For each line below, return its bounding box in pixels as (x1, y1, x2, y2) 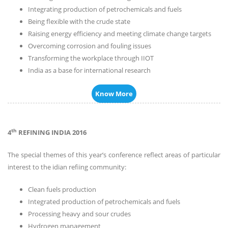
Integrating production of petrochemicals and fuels (28, 5, 182, 14)
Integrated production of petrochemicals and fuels (28, 197, 180, 207)
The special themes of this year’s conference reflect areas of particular (8, 150, 220, 160)
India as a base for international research (28, 66, 151, 75)
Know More (95, 89, 133, 99)
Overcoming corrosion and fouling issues (28, 41, 151, 51)
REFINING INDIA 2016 (17, 128, 87, 137)
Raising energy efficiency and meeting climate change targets (28, 29, 211, 39)
